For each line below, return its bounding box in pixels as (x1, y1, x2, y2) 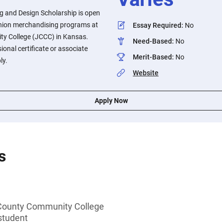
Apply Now (94, 97, 128, 105)
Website (133, 69, 159, 77)
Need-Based (133, 37, 172, 45)
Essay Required (133, 21, 181, 29)
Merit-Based (133, 53, 172, 61)
